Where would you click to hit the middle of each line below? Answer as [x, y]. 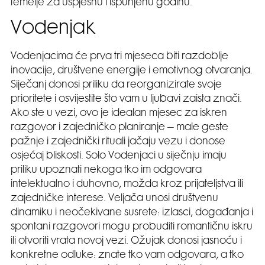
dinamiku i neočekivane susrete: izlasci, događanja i [132, 213]
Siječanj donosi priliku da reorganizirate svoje [116, 85]
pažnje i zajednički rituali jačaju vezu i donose [118, 142]
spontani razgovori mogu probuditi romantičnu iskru [132, 227]
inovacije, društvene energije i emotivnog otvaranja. [132, 71]
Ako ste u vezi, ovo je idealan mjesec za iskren [119, 114]
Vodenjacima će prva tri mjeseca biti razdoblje [119, 57]
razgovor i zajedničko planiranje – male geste [119, 128]
